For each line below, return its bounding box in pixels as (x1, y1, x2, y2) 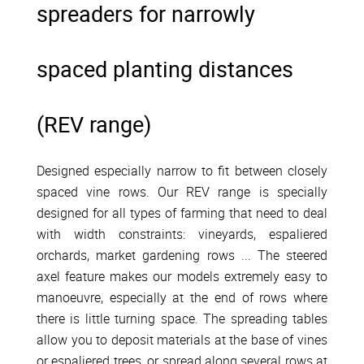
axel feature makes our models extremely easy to (37, 267, 327, 285)
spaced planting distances (37, 54, 293, 84)
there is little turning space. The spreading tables (37, 310, 327, 327)
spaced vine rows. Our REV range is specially (37, 183, 327, 201)
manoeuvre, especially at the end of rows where (37, 288, 327, 306)
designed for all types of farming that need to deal (37, 204, 327, 222)
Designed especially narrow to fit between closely (37, 162, 327, 180)
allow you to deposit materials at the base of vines (37, 331, 327, 349)
